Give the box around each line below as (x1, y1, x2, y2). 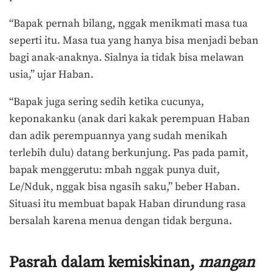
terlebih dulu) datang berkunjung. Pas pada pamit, (9, 146, 248, 160)
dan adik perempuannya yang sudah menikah (9, 129, 228, 143)
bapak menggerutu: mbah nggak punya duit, (9, 163, 220, 177)
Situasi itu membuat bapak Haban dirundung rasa (9, 197, 246, 211)
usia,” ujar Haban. (9, 67, 96, 81)
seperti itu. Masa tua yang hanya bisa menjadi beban (9, 33, 259, 47)
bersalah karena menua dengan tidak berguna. (9, 214, 234, 228)
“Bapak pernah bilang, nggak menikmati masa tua (9, 16, 248, 30)
